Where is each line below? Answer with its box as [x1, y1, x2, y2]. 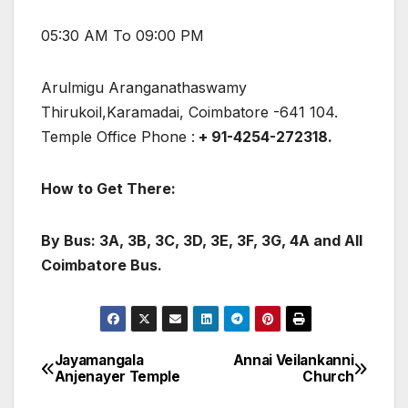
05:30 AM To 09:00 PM [41, 25, 204, 45]
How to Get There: [41, 178, 176, 198]
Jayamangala [54, 352, 144, 370]
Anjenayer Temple [54, 368, 180, 386]
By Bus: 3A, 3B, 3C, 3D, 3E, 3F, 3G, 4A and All [41, 230, 362, 250]
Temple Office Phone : [41, 127, 195, 146]
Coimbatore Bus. [41, 255, 162, 274]
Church [302, 368, 354, 386]
